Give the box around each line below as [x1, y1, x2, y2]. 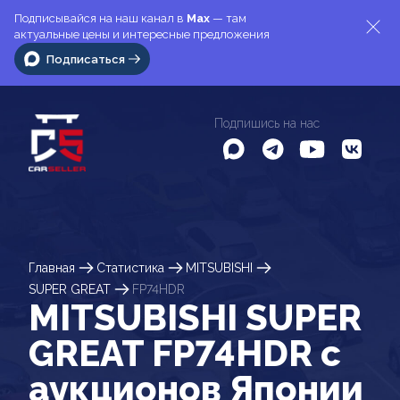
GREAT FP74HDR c [29, 332, 341, 374]
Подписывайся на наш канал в [14, 12, 187, 25]
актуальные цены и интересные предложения [14, 28, 270, 41]
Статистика [96, 260, 164, 275]
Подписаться [46, 52, 125, 66]
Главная [29, 260, 75, 275]
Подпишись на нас [214, 116, 320, 130]
